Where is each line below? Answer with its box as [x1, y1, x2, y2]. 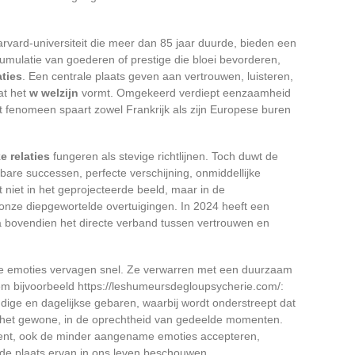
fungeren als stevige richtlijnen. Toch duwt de [50, 149, 278, 162]
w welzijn [29, 86, 78, 99]
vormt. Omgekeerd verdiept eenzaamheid [78, 86, 291, 99]
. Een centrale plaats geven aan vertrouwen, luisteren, [22, 69, 293, 82]
